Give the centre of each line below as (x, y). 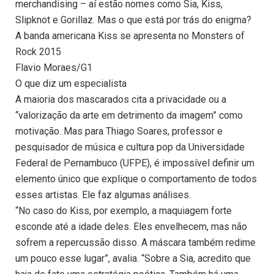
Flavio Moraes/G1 (54, 68)
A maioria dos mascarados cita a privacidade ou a (121, 100)
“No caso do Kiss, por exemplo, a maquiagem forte (124, 211)
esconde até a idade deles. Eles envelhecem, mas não (131, 227)
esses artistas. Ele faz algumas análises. (103, 195)
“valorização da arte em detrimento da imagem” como (129, 116)
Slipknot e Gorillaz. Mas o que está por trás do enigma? (133, 20)
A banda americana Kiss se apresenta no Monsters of (130, 36)
